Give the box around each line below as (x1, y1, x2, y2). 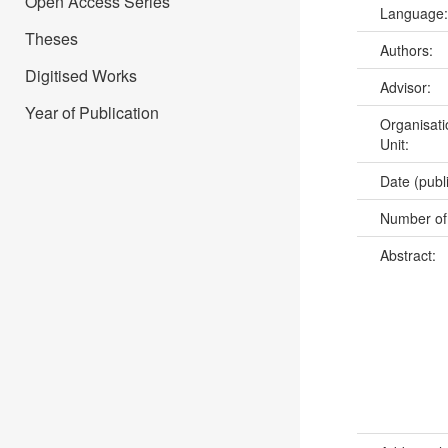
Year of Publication (25, 101, 159, 124)
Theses (25, 27, 78, 50)
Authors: (379, 40, 437, 61)
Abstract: (379, 245, 440, 266)
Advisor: (379, 77, 435, 98)
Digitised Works (25, 64, 137, 87)
